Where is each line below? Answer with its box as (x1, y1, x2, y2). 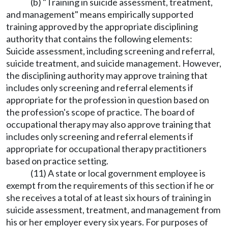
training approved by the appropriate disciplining (6, 21, 198, 32)
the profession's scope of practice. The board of (6, 106, 195, 118)
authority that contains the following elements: (6, 33, 192, 44)
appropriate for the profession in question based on (6, 94, 209, 105)
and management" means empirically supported (6, 9, 193, 20)
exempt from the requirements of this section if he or (6, 180, 214, 191)
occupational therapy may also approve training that (6, 119, 211, 130)
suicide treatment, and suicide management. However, (6, 58, 221, 69)
